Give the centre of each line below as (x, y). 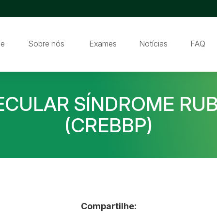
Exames (103, 43)
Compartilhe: (108, 206)
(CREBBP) (108, 125)
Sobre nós (46, 43)
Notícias (153, 43)
